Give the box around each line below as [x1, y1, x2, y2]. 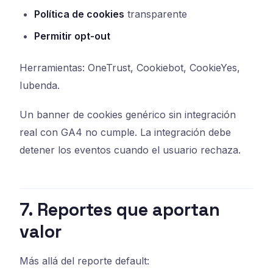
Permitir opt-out [34, 29, 110, 42]
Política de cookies [34, 7, 124, 20]
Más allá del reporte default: [19, 255, 149, 268]
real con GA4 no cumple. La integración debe [19, 126, 231, 139]
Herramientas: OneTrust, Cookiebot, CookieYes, [19, 61, 240, 74]
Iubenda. [19, 79, 60, 91]
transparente [124, 7, 187, 20]
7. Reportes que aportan [19, 199, 220, 221]
